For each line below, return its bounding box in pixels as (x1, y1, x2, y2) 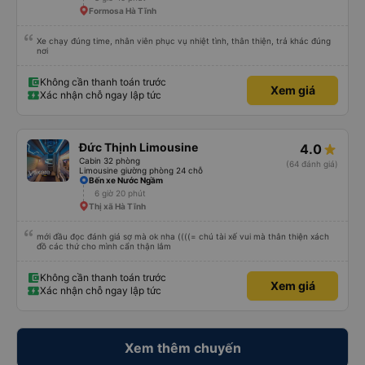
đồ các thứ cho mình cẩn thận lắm (37, 241, 171, 251)
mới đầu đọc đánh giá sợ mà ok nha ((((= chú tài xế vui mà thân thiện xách (37, 231, 329, 241)
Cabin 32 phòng (79, 156, 140, 165)
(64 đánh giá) (286, 159, 338, 169)
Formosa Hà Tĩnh (89, 6, 156, 15)
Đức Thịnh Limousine (79, 140, 198, 154)
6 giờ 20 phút (95, 188, 146, 198)
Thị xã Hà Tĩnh (89, 201, 146, 211)
